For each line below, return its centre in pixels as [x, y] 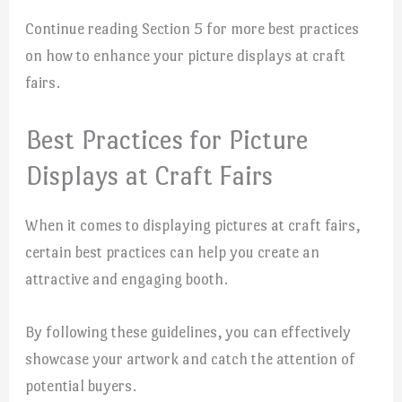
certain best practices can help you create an [173, 253]
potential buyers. [81, 386]
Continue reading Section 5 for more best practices [192, 29]
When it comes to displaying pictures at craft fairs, [193, 226]
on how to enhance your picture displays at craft [186, 56]
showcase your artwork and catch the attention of [191, 359]
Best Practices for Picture [167, 140]
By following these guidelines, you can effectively [188, 332]
